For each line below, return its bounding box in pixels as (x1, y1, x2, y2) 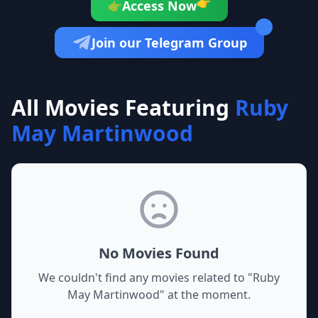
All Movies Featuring (11, 93, 229, 122)
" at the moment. (160, 287, 251, 302)
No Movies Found (99, 243, 219, 263)
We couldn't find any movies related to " (38, 270, 253, 285)
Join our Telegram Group (91, 34, 247, 51)
